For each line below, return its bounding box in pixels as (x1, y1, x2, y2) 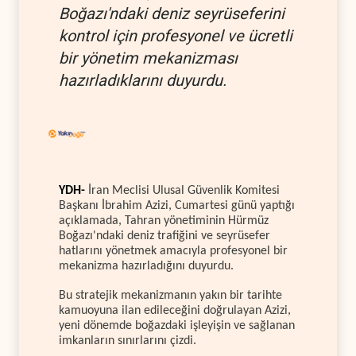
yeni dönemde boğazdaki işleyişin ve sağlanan (59, 319, 295, 332)
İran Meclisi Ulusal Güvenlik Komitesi (85, 184, 280, 198)
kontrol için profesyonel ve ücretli (59, 25, 292, 45)
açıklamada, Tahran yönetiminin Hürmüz (59, 215, 269, 228)
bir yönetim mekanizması (59, 48, 238, 68)
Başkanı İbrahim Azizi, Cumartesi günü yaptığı (59, 199, 295, 213)
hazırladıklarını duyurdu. (59, 70, 226, 90)
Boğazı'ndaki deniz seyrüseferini (59, 3, 284, 23)
